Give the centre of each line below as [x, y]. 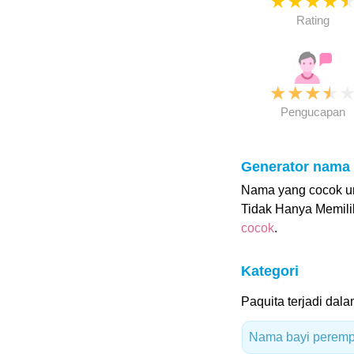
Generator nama [295, 167]
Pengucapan [313, 112]
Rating [313, 20]
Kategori [269, 271]
